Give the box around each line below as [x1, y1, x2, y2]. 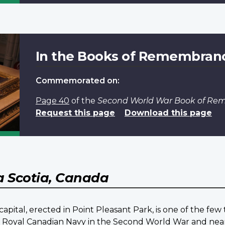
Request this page [35, 108, 115, 118]
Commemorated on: [35, 76, 120, 86]
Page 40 [35, 96, 69, 106]
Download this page [124, 108, 212, 118]
